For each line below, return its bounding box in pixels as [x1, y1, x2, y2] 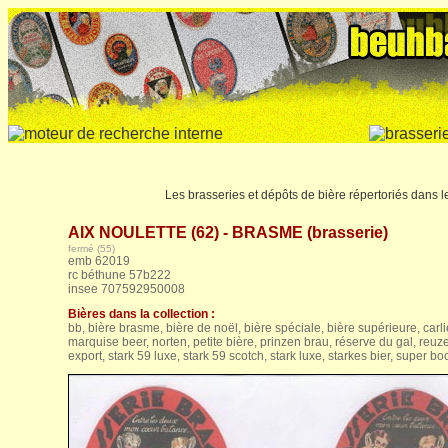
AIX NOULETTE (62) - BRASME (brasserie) [68, 224, 388, 241]
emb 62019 [68, 254, 130, 268]
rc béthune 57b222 [68, 268, 171, 282]
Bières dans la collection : [68, 307, 215, 321]
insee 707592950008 [68, 282, 185, 296]
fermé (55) [68, 243, 115, 254]
